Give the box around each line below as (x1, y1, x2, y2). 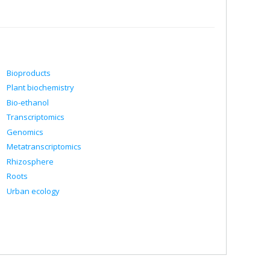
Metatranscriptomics (7, 141, 81, 152)
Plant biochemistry (7, 82, 74, 93)
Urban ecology (7, 185, 60, 196)
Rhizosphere (7, 155, 54, 167)
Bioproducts (7, 67, 51, 78)
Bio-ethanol (7, 96, 49, 108)
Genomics (7, 126, 43, 137)
